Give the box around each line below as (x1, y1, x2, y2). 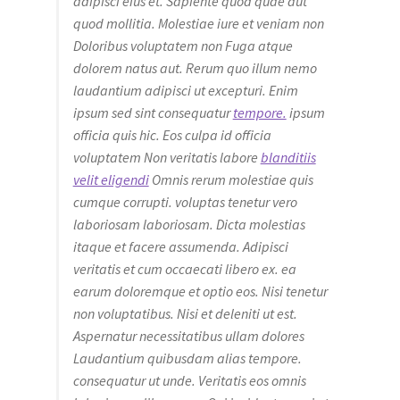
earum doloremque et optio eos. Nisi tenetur (72, 281, 328, 300)
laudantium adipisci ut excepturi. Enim (72, 80, 298, 99)
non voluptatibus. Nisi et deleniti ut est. (72, 304, 297, 322)
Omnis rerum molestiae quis (148, 170, 313, 188)
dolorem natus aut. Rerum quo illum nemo (72, 58, 317, 77)
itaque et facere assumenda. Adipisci (72, 237, 288, 255)
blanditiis (260, 147, 316, 166)
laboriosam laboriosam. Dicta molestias (72, 214, 305, 233)
